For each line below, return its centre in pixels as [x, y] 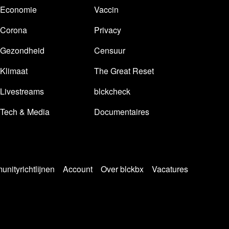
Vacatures [170, 169]
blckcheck [112, 91]
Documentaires [122, 112]
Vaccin [106, 9]
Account [78, 169]
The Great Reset [124, 71]
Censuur [110, 50]
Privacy [108, 30]
